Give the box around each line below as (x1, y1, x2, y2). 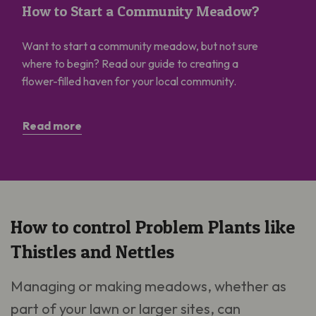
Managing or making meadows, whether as (11, 277, 286, 296)
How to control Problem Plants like (11, 216, 295, 238)
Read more (23, 119, 82, 133)
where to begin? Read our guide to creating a (22, 56, 238, 71)
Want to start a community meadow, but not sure (22, 39, 258, 54)
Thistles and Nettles (11, 241, 174, 263)
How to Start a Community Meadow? (22, 3, 260, 20)
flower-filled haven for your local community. (22, 74, 236, 89)
